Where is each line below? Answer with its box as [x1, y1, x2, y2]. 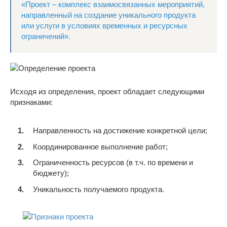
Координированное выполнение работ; [33, 142, 168, 151]
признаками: [10, 97, 53, 106]
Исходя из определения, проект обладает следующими [10, 87, 204, 96]
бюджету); [33, 169, 69, 177]
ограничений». [21, 31, 70, 41]
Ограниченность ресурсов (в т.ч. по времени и [33, 158, 193, 167]
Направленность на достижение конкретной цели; [33, 126, 207, 135]
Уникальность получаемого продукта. [33, 184, 164, 194]
